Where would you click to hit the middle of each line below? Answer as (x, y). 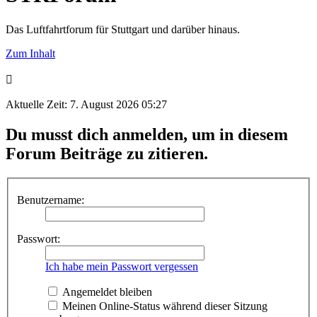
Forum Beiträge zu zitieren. (107, 153)
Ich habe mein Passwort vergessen (122, 267)
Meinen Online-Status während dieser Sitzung (163, 306)
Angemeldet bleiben (106, 292)
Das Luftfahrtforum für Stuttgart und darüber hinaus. (123, 29)
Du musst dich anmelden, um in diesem (147, 134)
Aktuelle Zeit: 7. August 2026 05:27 (86, 104)
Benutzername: (51, 200)
